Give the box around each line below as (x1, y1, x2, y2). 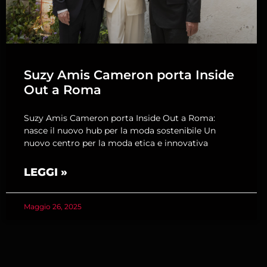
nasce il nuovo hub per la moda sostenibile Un (24, 125, 216, 136)
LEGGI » (24, 165, 67, 179)
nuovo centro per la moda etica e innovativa (24, 137, 208, 148)
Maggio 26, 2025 (24, 201, 82, 211)
